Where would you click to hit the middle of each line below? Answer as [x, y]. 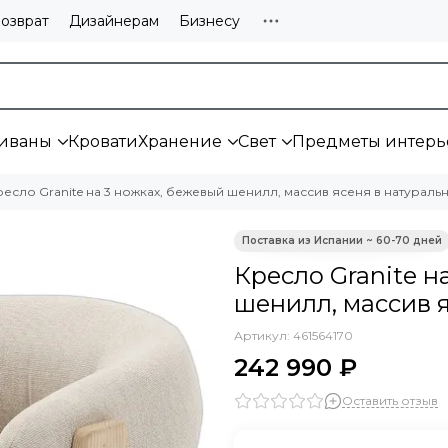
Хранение [180, 141]
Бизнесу [209, 21]
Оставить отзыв [390, 400]
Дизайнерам [114, 21]
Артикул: [263, 335]
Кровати [103, 141]
